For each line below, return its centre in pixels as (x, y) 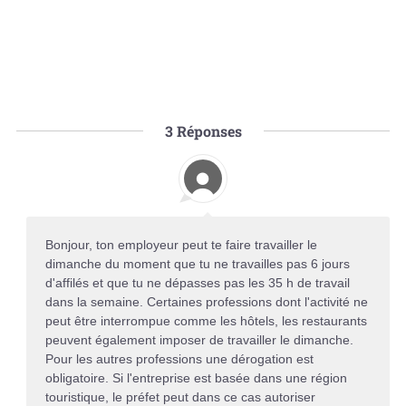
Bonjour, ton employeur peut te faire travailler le (181, 244)
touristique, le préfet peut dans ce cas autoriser (180, 396)
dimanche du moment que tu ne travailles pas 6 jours (197, 263)
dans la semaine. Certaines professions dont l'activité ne (206, 301)
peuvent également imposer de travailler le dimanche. (199, 339)
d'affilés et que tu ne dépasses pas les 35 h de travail (197, 282)
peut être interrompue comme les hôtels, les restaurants (206, 320)
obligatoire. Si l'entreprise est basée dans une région (196, 377)
